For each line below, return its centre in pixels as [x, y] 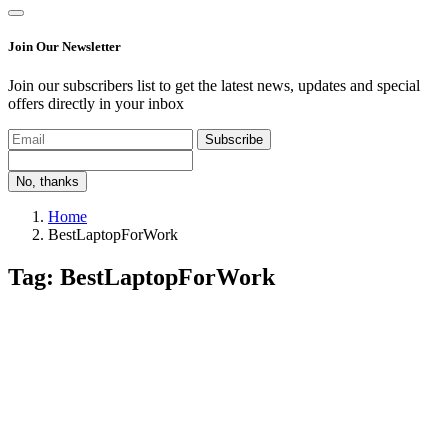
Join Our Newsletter [64, 47]
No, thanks [47, 182]
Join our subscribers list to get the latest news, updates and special [214, 86]
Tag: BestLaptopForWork [141, 277]
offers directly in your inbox [96, 104]
